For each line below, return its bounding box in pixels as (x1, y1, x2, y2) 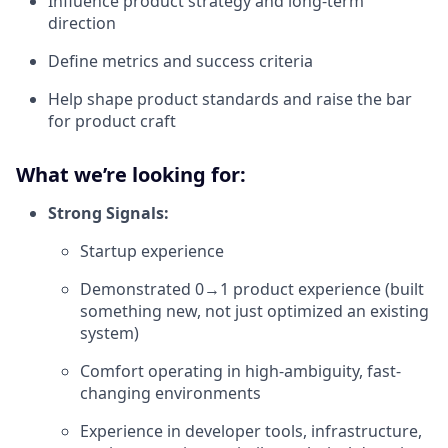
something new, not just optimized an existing (80, 299, 429, 322)
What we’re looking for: (16, 160, 246, 188)
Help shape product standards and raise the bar (48, 87, 412, 110)
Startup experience (80, 239, 224, 262)
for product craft (48, 109, 176, 132)
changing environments (80, 381, 261, 404)
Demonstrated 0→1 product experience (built (80, 277, 424, 300)
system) (80, 321, 139, 344)
